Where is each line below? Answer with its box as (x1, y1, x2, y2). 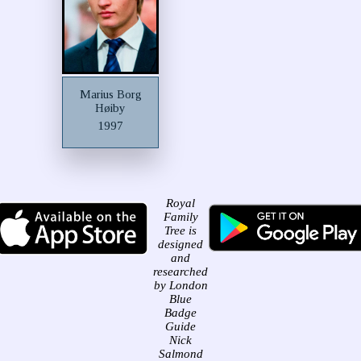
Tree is (164, 224, 197, 237)
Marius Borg (79, 88, 142, 101)
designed (158, 238, 203, 251)
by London (153, 279, 208, 292)
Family (163, 210, 198, 223)
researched (153, 265, 208, 278)
